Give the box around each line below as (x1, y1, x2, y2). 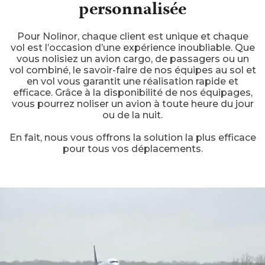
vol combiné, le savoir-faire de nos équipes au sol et (9, 64, 256, 76)
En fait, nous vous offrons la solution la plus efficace (9, 132, 256, 144)
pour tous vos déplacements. (62, 143, 203, 155)
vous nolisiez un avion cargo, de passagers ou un (16, 53, 249, 65)
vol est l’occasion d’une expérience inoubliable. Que (10, 42, 255, 54)
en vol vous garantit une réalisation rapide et (27, 76, 238, 88)
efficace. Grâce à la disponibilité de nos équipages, (12, 87, 253, 99)
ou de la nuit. (102, 109, 163, 121)
